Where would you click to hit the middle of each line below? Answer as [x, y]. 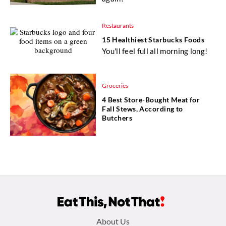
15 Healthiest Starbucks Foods [153, 39]
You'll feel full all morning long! [155, 51]
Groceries [115, 86]
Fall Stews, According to [143, 109]
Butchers [117, 118]
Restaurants [118, 25]
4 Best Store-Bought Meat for [151, 100]
